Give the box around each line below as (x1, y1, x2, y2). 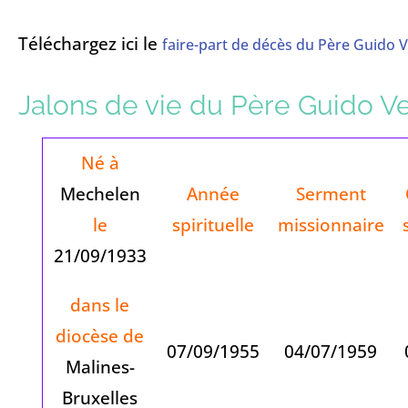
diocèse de (56, 322, 145, 348)
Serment (295, 180, 366, 206)
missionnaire (277, 211, 384, 237)
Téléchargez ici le (18, 30, 162, 56)
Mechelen (59, 180, 140, 206)
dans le (70, 291, 130, 317)
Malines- (65, 353, 135, 379)
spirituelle (171, 211, 254, 237)
